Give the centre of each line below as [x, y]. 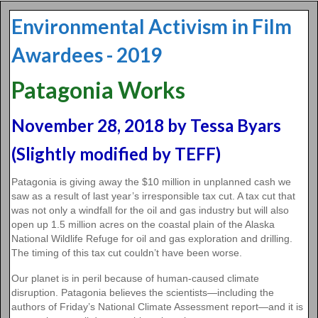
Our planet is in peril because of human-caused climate [135, 278]
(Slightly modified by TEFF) [116, 154]
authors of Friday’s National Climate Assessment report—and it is [157, 306]
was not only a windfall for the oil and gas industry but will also [150, 210]
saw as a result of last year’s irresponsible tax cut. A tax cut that [153, 196]
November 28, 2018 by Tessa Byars [146, 126]
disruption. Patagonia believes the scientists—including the [143, 292]
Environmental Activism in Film [152, 27]
